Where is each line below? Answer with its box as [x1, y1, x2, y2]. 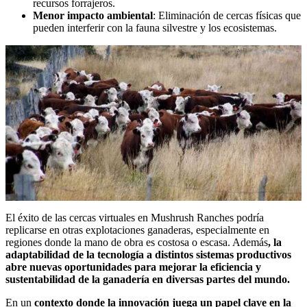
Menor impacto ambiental [33, 10, 153, 22]
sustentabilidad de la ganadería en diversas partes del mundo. [5, 273, 290, 285]
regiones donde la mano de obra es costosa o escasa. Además [5, 236, 268, 248]
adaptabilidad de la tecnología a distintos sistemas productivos [5, 248, 291, 260]
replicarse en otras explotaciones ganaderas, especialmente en [5, 223, 269, 236]
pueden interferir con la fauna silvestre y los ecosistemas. [33, 22, 277, 34]
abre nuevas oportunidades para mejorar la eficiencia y [5, 260, 261, 273]
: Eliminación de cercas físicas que [153, 10, 301, 22]
